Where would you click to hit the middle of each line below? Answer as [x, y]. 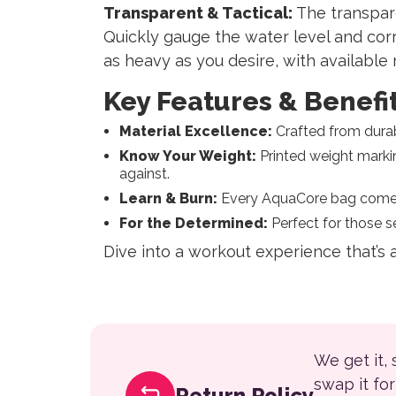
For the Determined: [193, 224]
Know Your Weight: [187, 156]
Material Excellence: [195, 132]
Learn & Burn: [168, 199]
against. [144, 174]
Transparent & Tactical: [198, 13]
